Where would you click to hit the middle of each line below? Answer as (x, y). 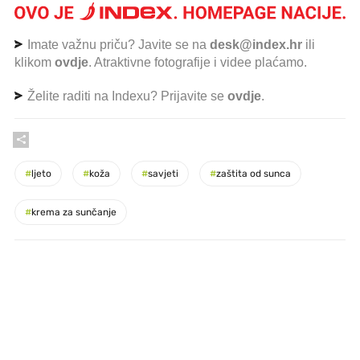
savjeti (163, 173)
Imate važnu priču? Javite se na (117, 44)
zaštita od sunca (254, 173)
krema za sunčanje (74, 212)
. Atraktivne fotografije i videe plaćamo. (198, 62)
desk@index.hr (256, 44)
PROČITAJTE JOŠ (60, 281)
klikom (35, 62)
